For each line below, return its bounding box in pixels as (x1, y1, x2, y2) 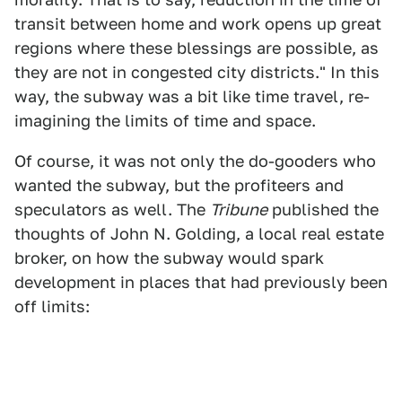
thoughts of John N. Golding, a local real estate (14, 224, 384, 244)
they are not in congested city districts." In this (14, 63, 380, 83)
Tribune (210, 200, 267, 220)
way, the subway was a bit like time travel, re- (14, 87, 370, 107)
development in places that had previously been (14, 273, 388, 293)
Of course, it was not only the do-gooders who (14, 152, 376, 171)
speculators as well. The (14, 200, 210, 220)
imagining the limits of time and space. (14, 111, 316, 131)
